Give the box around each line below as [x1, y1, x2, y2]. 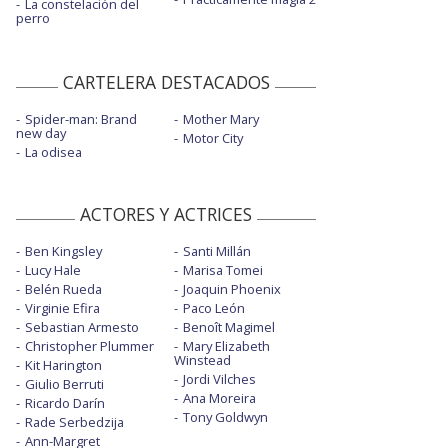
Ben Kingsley [25, 242, 102, 261]
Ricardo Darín [25, 394, 105, 413]
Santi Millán [182, 242, 251, 261]
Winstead [173, 351, 231, 370]
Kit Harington [25, 356, 102, 375]
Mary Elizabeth [182, 337, 270, 356]
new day [16, 124, 66, 143]
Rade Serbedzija [25, 413, 124, 432]
